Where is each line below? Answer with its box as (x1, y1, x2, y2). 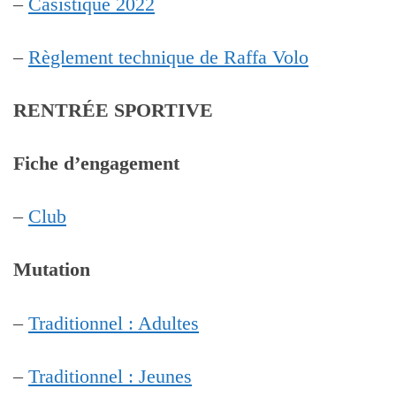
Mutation (13, 259, 90, 281)
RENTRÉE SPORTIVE (13, 100, 213, 122)
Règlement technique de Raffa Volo (28, 46, 308, 68)
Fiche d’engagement (13, 153, 179, 175)
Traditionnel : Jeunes (28, 365, 192, 387)
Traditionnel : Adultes (28, 312, 199, 334)
